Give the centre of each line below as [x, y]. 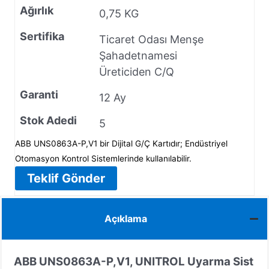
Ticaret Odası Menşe [151, 39]
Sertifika [42, 36]
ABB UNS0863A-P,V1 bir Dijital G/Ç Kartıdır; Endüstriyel [121, 143]
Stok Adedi [48, 120]
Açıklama [126, 219]
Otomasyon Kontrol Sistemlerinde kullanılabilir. [103, 158]
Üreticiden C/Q [137, 71]
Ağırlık [37, 10]
